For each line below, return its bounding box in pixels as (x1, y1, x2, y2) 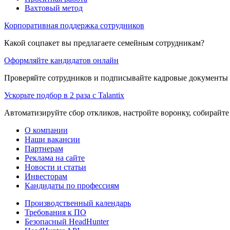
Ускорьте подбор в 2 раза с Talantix (4, 90, 124, 100)
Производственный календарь (25, 198, 131, 207)
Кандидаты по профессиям (25, 181, 119, 190)
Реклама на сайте (25, 153, 85, 162)
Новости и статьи (25, 162, 86, 171)
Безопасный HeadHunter (25, 217, 109, 226)
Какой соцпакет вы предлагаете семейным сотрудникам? (4, 38, 204, 47)
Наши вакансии (25, 135, 80, 144)
